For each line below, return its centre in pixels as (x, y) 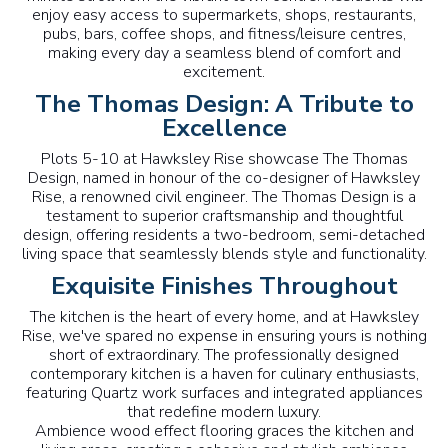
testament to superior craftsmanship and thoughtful (224, 216)
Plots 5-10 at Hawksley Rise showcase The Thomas (224, 159)
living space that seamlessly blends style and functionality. (224, 254)
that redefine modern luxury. (224, 412)
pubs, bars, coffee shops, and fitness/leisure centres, (224, 34)
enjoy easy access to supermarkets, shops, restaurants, (224, 15)
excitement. (224, 72)
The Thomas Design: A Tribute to (224, 104)
